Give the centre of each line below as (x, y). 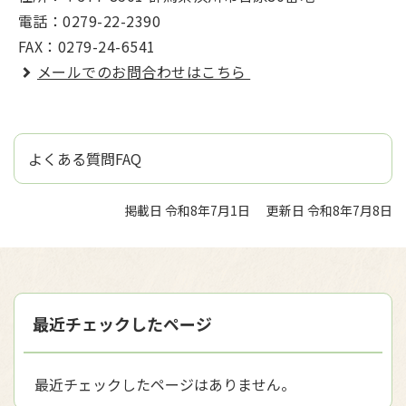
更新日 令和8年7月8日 (329, 210)
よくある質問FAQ (85, 158)
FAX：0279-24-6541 (87, 46)
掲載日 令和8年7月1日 (187, 210)
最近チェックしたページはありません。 (165, 384)
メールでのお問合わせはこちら (144, 71)
